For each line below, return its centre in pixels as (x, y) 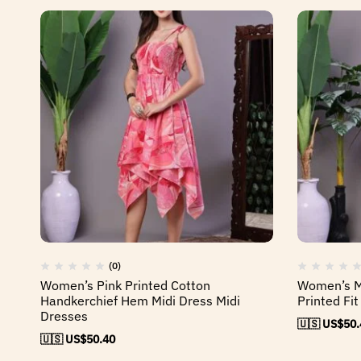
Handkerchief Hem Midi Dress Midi (140, 301)
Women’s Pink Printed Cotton (125, 286)
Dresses (64, 316)
